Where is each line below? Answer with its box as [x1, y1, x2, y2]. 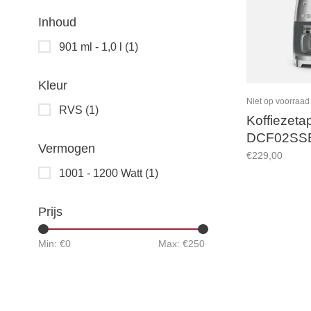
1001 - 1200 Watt [59, 167, 145, 179]
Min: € [38, 238, 65, 249]
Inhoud [38, 15, 76, 29]
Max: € [158, 238, 188, 249]
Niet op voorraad [246, 96, 310, 106]
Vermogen [38, 142, 95, 155]
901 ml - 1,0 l [59, 41, 125, 53]
